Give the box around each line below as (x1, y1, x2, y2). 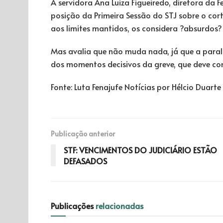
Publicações (51, 200, 96, 211)
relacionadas (96, 200, 143, 211)
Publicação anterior (51, 128, 115, 138)
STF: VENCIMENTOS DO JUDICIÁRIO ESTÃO (64, 144, 217, 155)
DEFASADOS (64, 155, 107, 166)
